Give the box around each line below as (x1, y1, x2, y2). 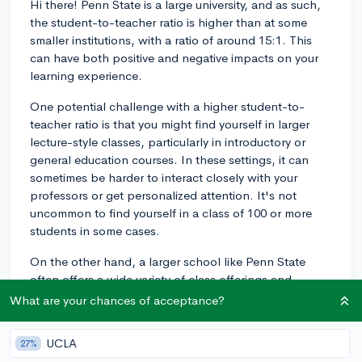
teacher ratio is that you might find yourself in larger (30, 116, 309, 132)
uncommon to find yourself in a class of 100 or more (30, 204, 312, 221)
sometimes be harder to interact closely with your (30, 169, 297, 185)
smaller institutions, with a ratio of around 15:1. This (30, 32, 312, 48)
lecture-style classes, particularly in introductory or (30, 133, 305, 149)
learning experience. (30, 67, 142, 83)
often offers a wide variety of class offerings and (30, 271, 292, 287)
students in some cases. (30, 222, 160, 238)
